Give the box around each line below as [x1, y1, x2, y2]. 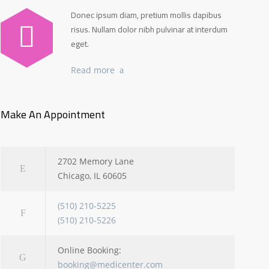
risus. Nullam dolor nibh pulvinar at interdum [71, 21, 228, 37]
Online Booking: [58, 244, 121, 256]
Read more [71, 64, 115, 76]
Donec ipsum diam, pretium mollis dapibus [71, 7, 222, 23]
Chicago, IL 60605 [58, 170, 127, 182]
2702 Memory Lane [58, 156, 134, 168]
